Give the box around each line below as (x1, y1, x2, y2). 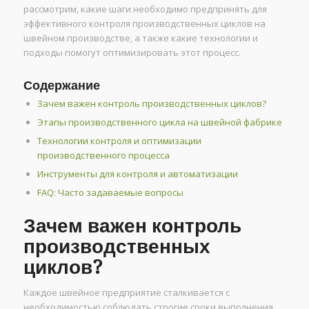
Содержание (23, 78, 100, 93)
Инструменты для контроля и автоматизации (37, 168, 238, 181)
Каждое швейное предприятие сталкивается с (23, 286, 230, 299)
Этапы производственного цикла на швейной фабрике (37, 116, 282, 129)
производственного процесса (37, 149, 170, 162)
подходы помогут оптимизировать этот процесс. (23, 46, 241, 59)
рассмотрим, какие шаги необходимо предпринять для (23, 3, 267, 16)
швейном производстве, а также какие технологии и (23, 32, 258, 45)
